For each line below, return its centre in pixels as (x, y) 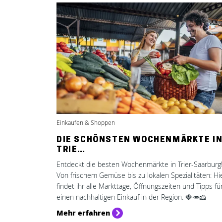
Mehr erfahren (83, 213)
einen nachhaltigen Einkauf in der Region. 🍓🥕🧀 (131, 197)
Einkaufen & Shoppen (86, 123)
